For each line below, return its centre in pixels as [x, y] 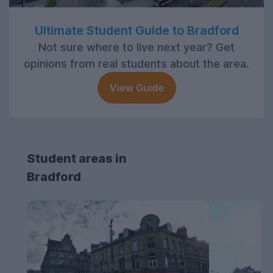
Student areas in [77, 159]
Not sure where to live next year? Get [136, 48]
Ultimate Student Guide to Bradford [136, 31]
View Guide [136, 88]
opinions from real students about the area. [136, 64]
